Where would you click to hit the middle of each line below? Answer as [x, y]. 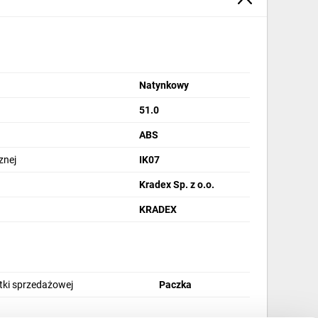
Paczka [176, 285]
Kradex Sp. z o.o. [177, 185]
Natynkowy [164, 85]
